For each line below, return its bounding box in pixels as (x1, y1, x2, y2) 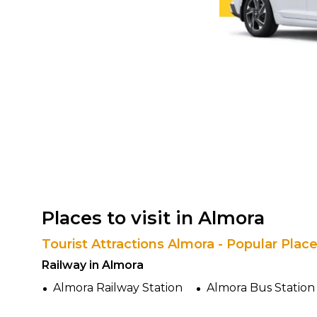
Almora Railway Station (53, 281, 183, 294)
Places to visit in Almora (42, 207, 265, 229)
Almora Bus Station (207, 281, 315, 294)
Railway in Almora (42, 258, 144, 272)
